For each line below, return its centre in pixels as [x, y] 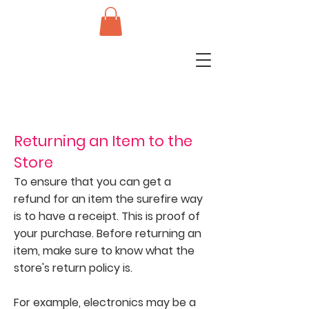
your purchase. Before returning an [108, 233]
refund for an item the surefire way [108, 199]
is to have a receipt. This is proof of [107, 216]
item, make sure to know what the [104, 250]
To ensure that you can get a [92, 181]
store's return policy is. [73, 268]
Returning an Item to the [103, 141]
